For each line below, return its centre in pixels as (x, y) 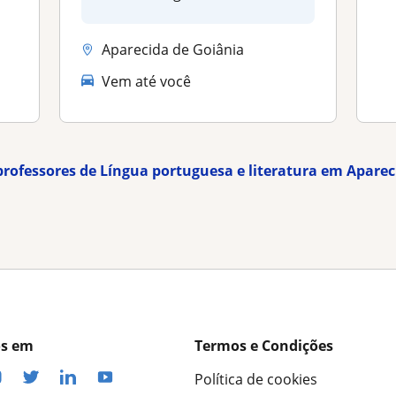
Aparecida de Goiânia (173, 49)
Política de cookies (256, 380)
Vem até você (147, 81)
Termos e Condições (264, 346)
